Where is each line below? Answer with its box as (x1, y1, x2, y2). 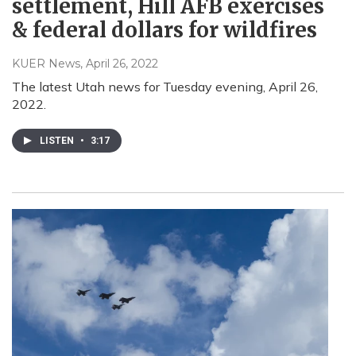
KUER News (12, 56, 80, 71)
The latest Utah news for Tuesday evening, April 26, (12, 78, 318, 95)
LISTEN (40, 134, 76, 146)
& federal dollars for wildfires (12, 16, 317, 43)
